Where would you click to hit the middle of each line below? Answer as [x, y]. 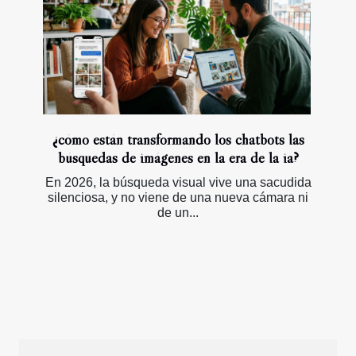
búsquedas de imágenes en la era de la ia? [178, 158]
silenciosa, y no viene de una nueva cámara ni [178, 198]
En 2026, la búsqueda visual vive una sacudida [178, 183]
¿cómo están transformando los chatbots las [178, 139]
